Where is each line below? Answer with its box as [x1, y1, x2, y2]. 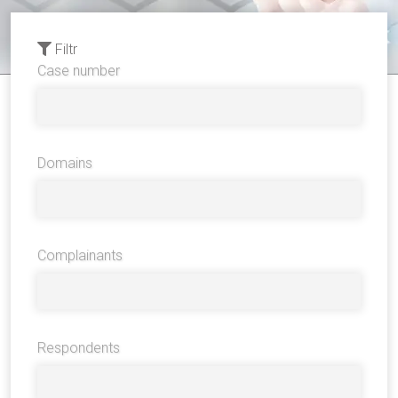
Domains [37, 155, 92, 171]
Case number [37, 62, 120, 79]
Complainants [37, 247, 123, 264]
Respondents [37, 339, 120, 356]
